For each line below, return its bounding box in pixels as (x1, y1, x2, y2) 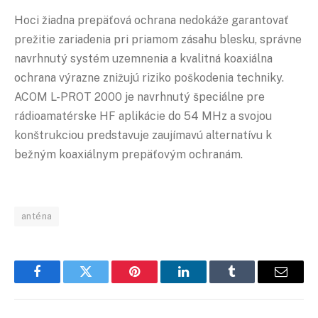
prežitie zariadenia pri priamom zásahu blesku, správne (14, 33, 302, 47)
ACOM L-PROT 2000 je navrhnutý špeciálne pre (14, 90, 265, 104)
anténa (21, 210, 53, 221)
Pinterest (133, 275, 179, 289)
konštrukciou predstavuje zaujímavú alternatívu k (14, 128, 272, 143)
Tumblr (231, 275, 269, 289)
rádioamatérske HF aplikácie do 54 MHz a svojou (14, 109, 272, 124)
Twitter (84, 275, 122, 289)
